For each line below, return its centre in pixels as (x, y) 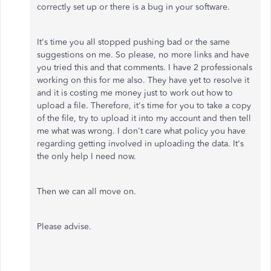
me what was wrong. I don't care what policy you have (141, 131)
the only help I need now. (87, 157)
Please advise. (64, 227)
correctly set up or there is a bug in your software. (133, 7)
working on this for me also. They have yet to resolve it (143, 80)
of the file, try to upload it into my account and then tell (144, 119)
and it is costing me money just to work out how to (135, 93)
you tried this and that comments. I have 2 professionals (145, 68)
